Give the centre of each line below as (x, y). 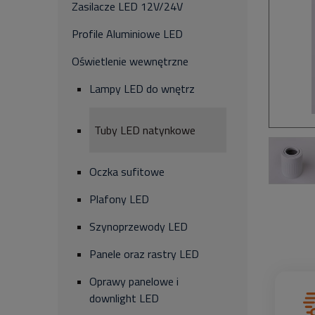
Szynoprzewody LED (139, 226)
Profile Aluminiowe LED (127, 34)
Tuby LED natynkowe (145, 130)
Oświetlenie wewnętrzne (130, 61)
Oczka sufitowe (127, 172)
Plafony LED (119, 199)
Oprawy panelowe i (134, 281)
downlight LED (124, 298)
